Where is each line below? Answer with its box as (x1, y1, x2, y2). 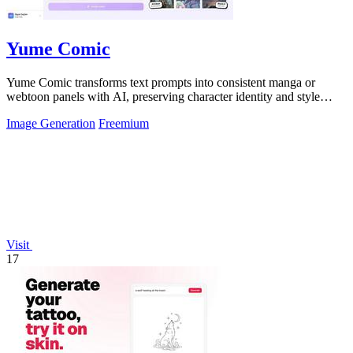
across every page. (6, 103, 98, 117)
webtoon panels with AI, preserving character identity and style (6, 89, 320, 103)
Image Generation (6, 116, 95, 130)
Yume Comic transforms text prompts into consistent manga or (6, 75, 315, 89)
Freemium (98, 116, 149, 130)
